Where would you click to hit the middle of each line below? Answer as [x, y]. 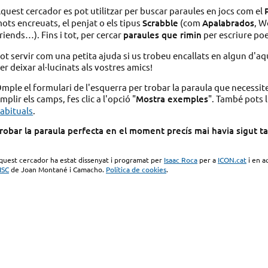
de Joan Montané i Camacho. [58, 170]
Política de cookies [136, 170]
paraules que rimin [163, 35]
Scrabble [161, 23]
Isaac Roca [181, 160]
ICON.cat [232, 160]
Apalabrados [229, 23]
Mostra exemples [172, 98]
